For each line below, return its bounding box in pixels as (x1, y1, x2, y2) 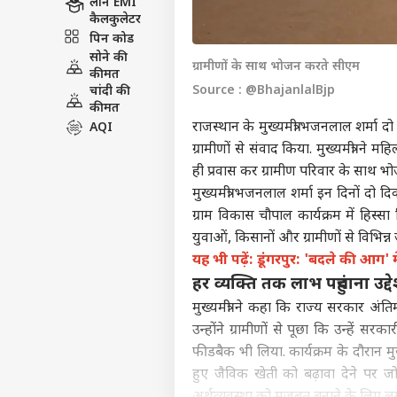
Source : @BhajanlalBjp (192, 82, 335, 100)
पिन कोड (90, 30, 134, 48)
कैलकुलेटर (90, 12, 141, 28)
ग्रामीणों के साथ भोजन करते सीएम (192, 58, 360, 76)
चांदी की (90, 83, 130, 100)
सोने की (90, 50, 128, 66)
